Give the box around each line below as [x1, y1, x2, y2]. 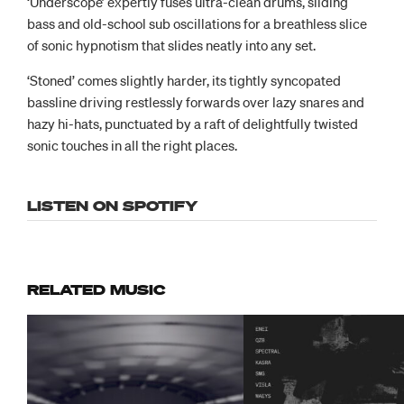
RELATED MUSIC [27, 279, 166, 299]
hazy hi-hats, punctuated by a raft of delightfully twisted [27, 114, 358, 133]
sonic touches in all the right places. [27, 135, 237, 154]
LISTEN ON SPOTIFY [27, 195, 197, 216]
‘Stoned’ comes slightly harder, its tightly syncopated [27, 70, 341, 89]
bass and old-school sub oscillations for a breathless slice [27, 14, 367, 32]
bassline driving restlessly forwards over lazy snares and [27, 92, 364, 111]
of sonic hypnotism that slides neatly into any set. [27, 35, 316, 54]
